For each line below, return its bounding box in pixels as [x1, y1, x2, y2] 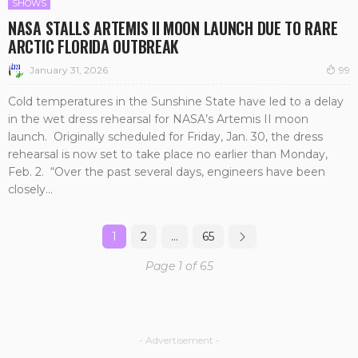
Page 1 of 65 [145, 258, 213, 273]
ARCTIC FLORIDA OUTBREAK [8, 34, 180, 59]
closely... [8, 181, 53, 197]
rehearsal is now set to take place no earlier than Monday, [8, 146, 328, 161]
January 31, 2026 [30, 63, 108, 76]
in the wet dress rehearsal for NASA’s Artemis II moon [8, 111, 308, 126]
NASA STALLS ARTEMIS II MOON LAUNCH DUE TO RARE [8, 16, 338, 41]
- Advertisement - [138, 333, 220, 346]
